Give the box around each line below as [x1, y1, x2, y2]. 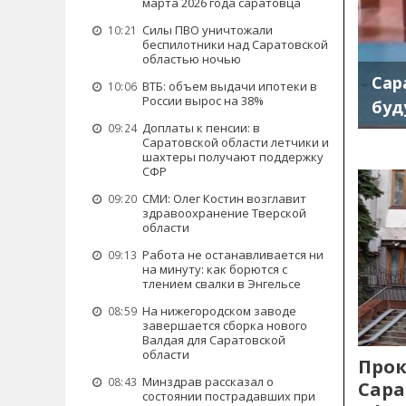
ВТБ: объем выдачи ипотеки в [142, 78, 317, 94]
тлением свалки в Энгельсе [142, 275, 301, 292]
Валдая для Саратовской [142, 332, 285, 348]
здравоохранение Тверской [142, 205, 306, 221]
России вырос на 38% [142, 92, 264, 109]
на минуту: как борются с [142, 261, 287, 277]
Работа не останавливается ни [142, 246, 324, 263]
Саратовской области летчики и [142, 134, 329, 150]
